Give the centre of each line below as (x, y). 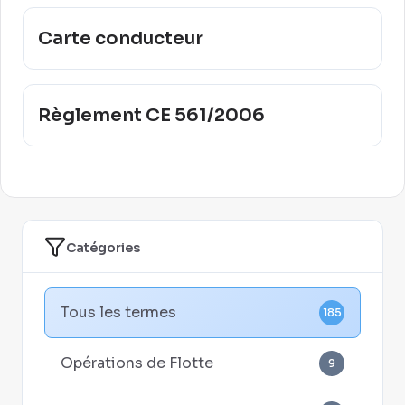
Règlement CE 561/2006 (151, 115)
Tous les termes (118, 312)
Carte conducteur (121, 38)
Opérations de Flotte (137, 363)
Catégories (103, 247)
